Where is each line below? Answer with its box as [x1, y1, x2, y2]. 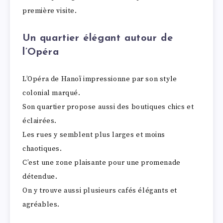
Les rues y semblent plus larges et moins [22, 130, 166, 139]
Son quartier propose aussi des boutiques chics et [22, 102, 194, 111]
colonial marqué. [22, 88, 81, 98]
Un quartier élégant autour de [22, 33, 173, 43]
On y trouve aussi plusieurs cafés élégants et [22, 186, 178, 195]
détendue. [22, 172, 58, 181]
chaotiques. [22, 144, 62, 153]
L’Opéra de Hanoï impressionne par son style [22, 74, 177, 84]
